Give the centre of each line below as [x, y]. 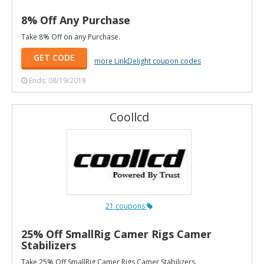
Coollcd [129, 117]
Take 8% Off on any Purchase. [71, 37]
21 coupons [126, 206]
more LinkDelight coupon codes [148, 61]
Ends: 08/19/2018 [57, 80]
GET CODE [54, 57]
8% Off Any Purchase [76, 20]
